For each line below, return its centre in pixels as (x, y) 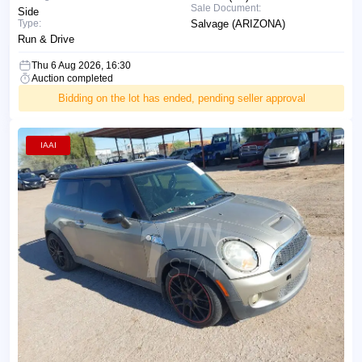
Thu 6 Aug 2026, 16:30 (81, 65)
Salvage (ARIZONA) (238, 23)
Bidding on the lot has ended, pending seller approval (181, 98)
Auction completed (72, 78)
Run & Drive (46, 39)
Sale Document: (226, 8)
